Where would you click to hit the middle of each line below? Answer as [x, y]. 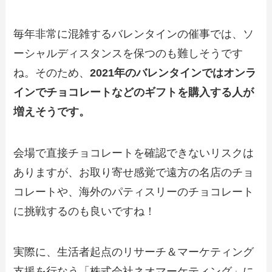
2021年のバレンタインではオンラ [173, 73]
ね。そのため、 [52, 73]
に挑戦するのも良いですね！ [85, 211]
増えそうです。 [52, 111]
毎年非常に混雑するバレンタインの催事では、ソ [134, 34]
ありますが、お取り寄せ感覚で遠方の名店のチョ [134, 172]
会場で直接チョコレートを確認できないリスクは [134, 153]
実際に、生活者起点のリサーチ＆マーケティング [134, 252]
